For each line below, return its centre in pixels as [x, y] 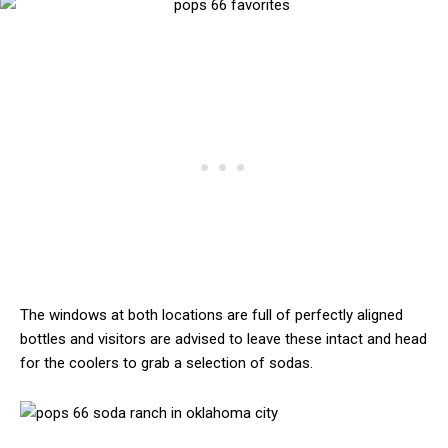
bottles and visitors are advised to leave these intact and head [223, 339]
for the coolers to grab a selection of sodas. [166, 363]
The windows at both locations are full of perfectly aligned [211, 315]
